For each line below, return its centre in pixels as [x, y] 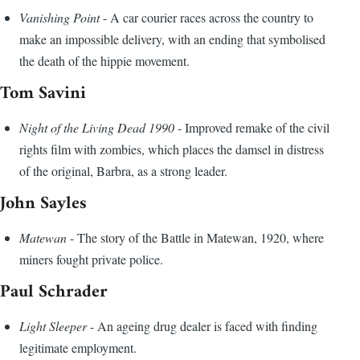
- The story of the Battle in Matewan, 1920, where [195, 238]
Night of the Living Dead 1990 [97, 128]
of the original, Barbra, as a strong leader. [123, 171]
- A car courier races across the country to [207, 18]
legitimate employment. [78, 348]
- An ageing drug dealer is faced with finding [202, 326]
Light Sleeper [53, 326]
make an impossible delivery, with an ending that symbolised [172, 39]
